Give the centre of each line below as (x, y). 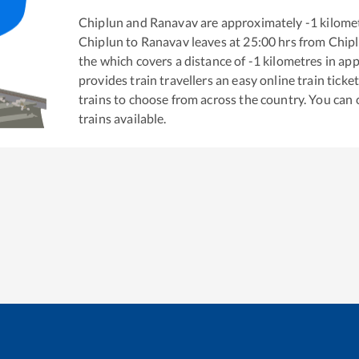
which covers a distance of (173, 61)
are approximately (250, 22)
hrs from (302, 41)
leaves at (215, 41)
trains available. (123, 118)
